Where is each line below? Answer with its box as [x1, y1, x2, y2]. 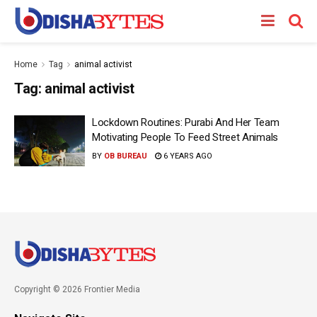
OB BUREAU [104, 151, 147, 161]
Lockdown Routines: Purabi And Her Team [92, 116, 279, 129]
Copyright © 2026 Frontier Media [14, 284, 140, 294]
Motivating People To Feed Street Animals [92, 131, 278, 144]
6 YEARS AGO [161, 151, 212, 161]
